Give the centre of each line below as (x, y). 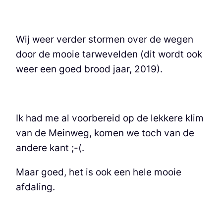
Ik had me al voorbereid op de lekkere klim (110, 118)
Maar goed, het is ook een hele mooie (99, 172)
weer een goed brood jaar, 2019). (89, 69)
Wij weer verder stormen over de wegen (105, 39)
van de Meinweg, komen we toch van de (105, 133)
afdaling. (35, 187)
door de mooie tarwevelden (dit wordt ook (109, 54)
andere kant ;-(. (50, 147)
